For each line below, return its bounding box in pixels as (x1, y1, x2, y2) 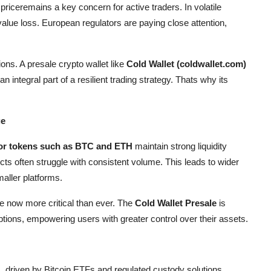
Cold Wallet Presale (135, 198, 217, 208)
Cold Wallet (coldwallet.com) (126, 59, 246, 69)
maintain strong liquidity (132, 141, 227, 151)
